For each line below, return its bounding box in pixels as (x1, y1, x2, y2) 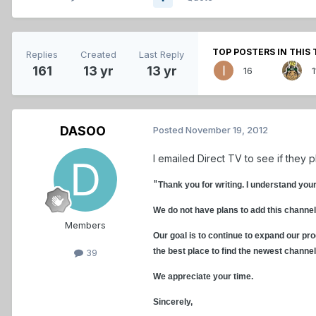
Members (65, 219, 106, 231)
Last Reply (139, 48, 184, 60)
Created (80, 48, 116, 60)
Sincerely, (153, 297, 193, 308)
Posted (153, 124, 186, 136)
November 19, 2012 (186, 124, 268, 136)
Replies (26, 48, 58, 60)
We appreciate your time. (153, 272, 253, 282)
